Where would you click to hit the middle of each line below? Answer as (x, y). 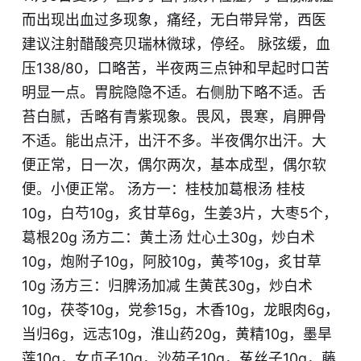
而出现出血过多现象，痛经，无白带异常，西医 (174, 20)
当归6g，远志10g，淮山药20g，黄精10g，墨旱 (176, 334)
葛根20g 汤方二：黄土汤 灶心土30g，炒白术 (168, 238)
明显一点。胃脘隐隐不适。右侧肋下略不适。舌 (174, 93)
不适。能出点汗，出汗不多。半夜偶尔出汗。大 (174, 141)
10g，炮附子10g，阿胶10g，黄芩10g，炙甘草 (171, 262)
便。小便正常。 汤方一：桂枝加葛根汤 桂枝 (163, 189)
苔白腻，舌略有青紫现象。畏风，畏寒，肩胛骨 (174, 117)
